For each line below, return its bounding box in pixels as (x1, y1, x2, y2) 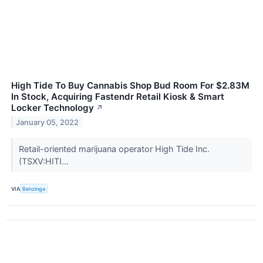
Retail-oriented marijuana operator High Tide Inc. (18, 144, 210, 154)
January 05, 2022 (16, 118, 79, 127)
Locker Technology (11, 102, 94, 114)
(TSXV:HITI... (18, 156, 71, 167)
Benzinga (22, 185, 46, 192)
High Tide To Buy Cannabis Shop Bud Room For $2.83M (11, 80, 249, 92)
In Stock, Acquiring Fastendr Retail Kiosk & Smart (11, 91, 224, 103)
